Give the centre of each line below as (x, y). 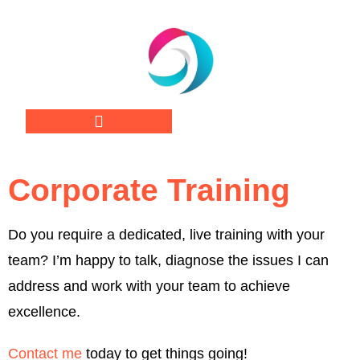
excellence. (46, 312)
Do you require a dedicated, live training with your (166, 235)
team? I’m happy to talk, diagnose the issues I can (168, 261)
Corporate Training (149, 190)
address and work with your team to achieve (149, 286)
